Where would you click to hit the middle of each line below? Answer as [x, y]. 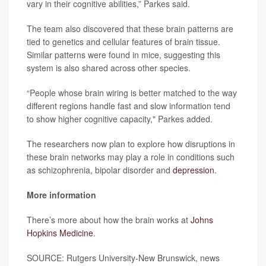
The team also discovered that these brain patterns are [130, 29]
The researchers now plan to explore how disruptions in [131, 144]
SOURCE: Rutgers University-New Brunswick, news [123, 258]
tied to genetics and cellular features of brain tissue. [123, 42]
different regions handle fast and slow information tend [129, 106]
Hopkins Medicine [60, 233]
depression [194, 170]
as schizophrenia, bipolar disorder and [100, 170]
